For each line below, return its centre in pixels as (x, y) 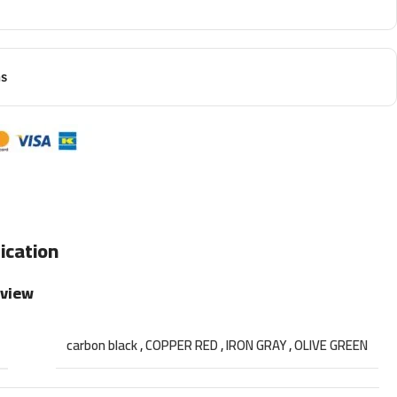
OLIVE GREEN (331, 345)
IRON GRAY (257, 345)
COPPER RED (182, 345)
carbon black (102, 345)
